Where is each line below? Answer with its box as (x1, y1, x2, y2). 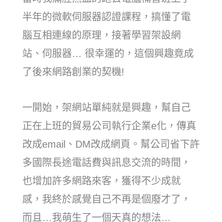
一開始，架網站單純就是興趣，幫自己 (22, 102, 191, 113)
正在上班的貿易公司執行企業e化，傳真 (22, 120, 196, 132)
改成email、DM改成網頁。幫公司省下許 (22, 139, 200, 150)
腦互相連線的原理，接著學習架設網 (22, 30, 181, 41)
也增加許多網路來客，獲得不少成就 (22, 175, 181, 187)
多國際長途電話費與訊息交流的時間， (22, 157, 191, 168)
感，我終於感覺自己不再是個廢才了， (22, 194, 191, 205)
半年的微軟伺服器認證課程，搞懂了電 (22, 11, 191, 23)
